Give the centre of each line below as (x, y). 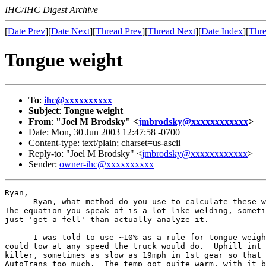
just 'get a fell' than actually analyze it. (107, 219)
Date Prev (26, 31)
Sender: (44, 164)
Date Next (70, 31)
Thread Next (172, 31)
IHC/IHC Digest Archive (51, 10)
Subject (44, 110)
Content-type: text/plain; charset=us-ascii (104, 142)
